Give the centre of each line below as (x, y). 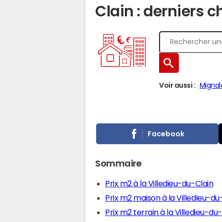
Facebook (166, 134)
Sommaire (118, 164)
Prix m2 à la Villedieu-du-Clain (159, 183)
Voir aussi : (177, 85)
